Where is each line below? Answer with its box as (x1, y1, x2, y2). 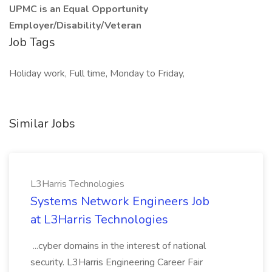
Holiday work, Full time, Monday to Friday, (9, 67, 185, 80)
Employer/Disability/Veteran (9, 19, 141, 32)
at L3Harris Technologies (30, 211, 168, 228)
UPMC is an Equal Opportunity (9, 2, 148, 16)
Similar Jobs (9, 115, 75, 132)
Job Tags (9, 34, 55, 50)
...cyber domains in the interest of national (30, 239, 206, 253)
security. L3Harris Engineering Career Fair (30, 256, 203, 269)
